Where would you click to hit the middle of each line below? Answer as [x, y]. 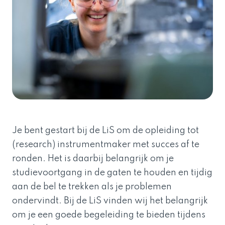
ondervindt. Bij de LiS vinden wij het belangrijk [110, 201]
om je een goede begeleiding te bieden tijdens [109, 215]
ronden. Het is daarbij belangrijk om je [93, 158]
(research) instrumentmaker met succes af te [106, 144]
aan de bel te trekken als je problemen [92, 187]
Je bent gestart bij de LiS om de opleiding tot [105, 130]
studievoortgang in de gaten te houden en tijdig [112, 173]
